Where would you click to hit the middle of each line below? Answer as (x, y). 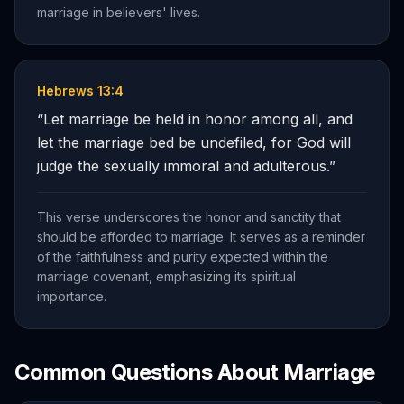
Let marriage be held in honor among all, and (198, 119)
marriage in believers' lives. (119, 12)
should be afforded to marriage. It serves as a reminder (201, 237)
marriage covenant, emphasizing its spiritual (166, 276)
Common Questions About (149, 372)
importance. (72, 296)
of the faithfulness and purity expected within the (183, 257)
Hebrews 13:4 (80, 91)
